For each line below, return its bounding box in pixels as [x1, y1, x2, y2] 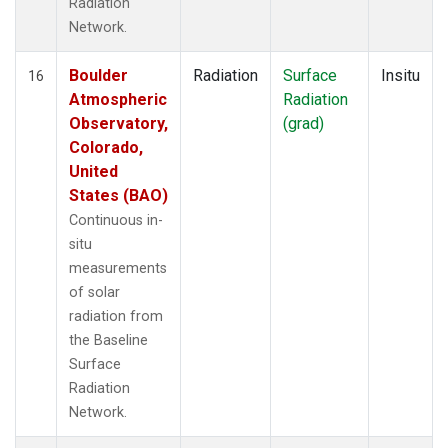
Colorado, [69, 137, 143, 157]
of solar [69, 283, 120, 301]
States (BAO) [69, 185, 168, 205]
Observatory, [69, 113, 168, 133]
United [69, 161, 118, 181]
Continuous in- [69, 211, 163, 229]
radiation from [69, 307, 163, 325]
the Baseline [69, 331, 148, 349]
